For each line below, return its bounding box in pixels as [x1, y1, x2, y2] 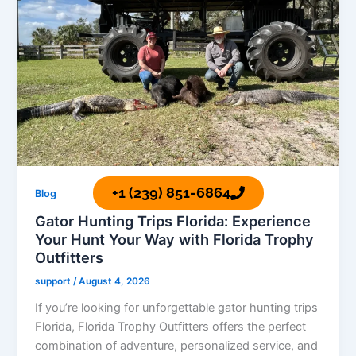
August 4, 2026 [79, 276, 151, 288]
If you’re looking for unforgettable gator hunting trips [35, 300, 319, 315]
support [35, 276, 74, 288]
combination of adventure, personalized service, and [35, 339, 319, 354]
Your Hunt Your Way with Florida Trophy [35, 230, 315, 248]
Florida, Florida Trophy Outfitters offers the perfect [35, 319, 307, 335]
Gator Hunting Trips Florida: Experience [35, 211, 311, 230]
